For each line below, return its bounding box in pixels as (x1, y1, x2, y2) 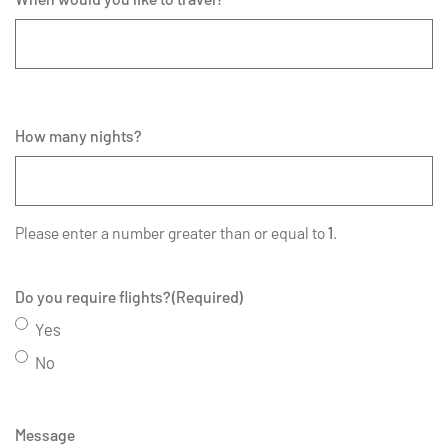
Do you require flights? (15, 286, 171, 306)
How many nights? (15, 125, 142, 145)
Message (15, 424, 75, 444)
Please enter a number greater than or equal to (15, 222, 328, 242)
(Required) (171, 286, 244, 306)
